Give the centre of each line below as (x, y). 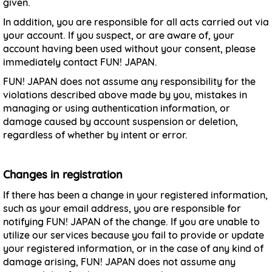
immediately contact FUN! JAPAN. (80, 62)
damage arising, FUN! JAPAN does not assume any (119, 262)
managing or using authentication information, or (117, 108)
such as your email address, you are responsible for (122, 208)
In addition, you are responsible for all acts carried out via (136, 22)
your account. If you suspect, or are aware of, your (119, 35)
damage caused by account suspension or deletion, (121, 121)
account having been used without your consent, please (129, 49)
